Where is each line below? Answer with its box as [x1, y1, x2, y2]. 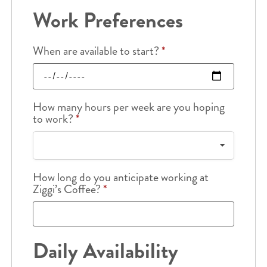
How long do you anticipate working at [32, 168, 209, 186]
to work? [32, 110, 76, 128]
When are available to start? [32, 42, 162, 60]
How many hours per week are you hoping [32, 98, 225, 116]
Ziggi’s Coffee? [32, 180, 103, 198]
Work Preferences [32, 4, 183, 36]
